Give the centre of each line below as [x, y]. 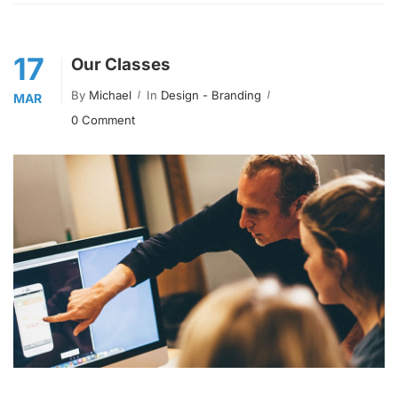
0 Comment [103, 119]
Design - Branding [211, 95]
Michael [110, 95]
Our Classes [121, 64]
